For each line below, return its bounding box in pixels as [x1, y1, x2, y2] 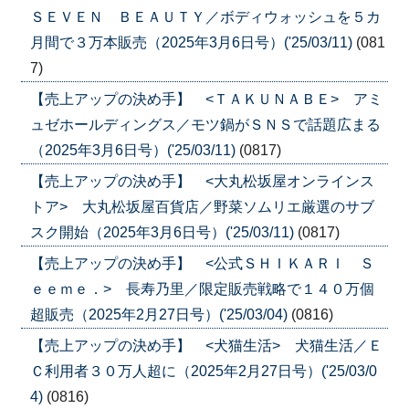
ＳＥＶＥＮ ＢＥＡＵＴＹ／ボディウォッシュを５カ [29, 9, 381, 26]
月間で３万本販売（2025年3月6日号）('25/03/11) [29, 35, 356, 51]
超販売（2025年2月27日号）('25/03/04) [29, 307, 291, 323]
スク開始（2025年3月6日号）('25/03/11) [29, 225, 298, 241]
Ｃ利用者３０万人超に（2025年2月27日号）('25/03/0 [29, 363, 377, 380]
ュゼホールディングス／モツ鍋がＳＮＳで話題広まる [29, 117, 381, 133]
